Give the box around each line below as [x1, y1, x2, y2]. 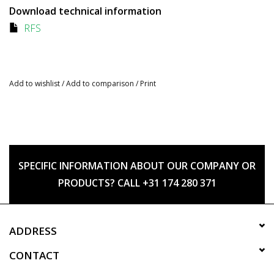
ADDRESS [9, 224, 57, 239]
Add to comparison [66, 78, 136, 89]
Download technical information [9, 4, 161, 18]
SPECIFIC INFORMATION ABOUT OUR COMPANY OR [18, 159, 256, 173]
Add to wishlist [9, 78, 60, 89]
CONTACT [9, 248, 59, 263]
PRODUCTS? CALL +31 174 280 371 [57, 176, 217, 190]
